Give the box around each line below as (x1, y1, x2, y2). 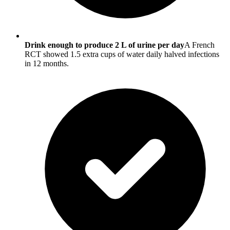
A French (184, 40, 215, 49)
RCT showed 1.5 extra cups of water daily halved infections (25, 49, 219, 59)
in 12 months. (25, 59, 69, 68)
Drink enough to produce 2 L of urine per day (25, 40, 184, 49)
